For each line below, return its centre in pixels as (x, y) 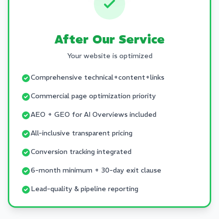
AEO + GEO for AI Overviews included (94, 114)
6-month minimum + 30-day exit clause (96, 170)
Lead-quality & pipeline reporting (85, 189)
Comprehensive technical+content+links (98, 77)
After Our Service (109, 39)
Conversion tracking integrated (81, 152)
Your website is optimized (109, 56)
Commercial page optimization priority (93, 96)
